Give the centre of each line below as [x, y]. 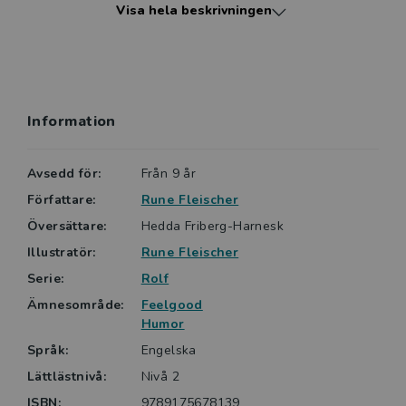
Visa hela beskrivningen [193, 11]
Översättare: [67, 227]
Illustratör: [62, 253]
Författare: [62, 200]
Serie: [46, 279]
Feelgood [172, 305]
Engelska [169, 351]
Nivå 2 [160, 377]
